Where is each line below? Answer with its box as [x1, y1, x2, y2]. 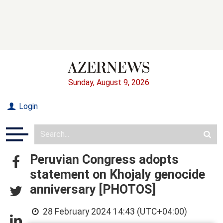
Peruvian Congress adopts [30, 152, 179, 167]
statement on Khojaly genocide [30, 167, 205, 182]
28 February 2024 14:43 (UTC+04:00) [41, 206, 188, 217]
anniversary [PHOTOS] [30, 182, 156, 197]
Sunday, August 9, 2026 [68, 77, 149, 87]
